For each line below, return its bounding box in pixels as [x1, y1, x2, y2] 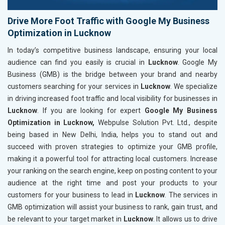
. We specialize [170, 82, 217, 90]
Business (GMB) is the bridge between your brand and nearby [8, 70, 217, 78]
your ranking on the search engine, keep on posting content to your [8, 166, 217, 175]
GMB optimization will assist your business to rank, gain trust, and [8, 202, 217, 211]
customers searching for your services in [8, 82, 141, 90]
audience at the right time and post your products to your [8, 178, 217, 187]
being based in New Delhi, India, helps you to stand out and [8, 130, 217, 139]
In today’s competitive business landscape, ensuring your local [8, 46, 217, 54]
